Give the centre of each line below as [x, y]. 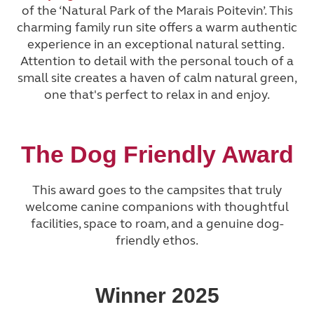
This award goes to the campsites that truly [157, 190]
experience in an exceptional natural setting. [157, 44]
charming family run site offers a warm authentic [157, 27]
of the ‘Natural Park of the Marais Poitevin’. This [157, 10]
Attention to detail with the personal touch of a [157, 61]
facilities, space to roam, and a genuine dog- [157, 224]
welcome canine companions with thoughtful [157, 207]
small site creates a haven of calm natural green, [157, 77]
